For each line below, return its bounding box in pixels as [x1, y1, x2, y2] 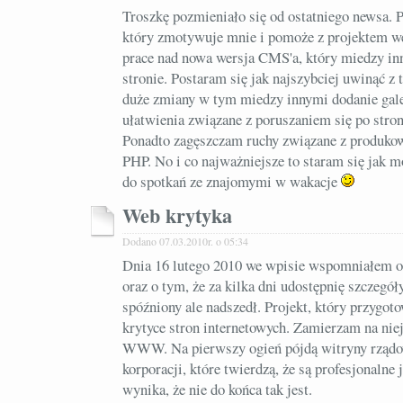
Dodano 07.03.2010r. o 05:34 [122, 234, 248, 248]
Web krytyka [122, 201, 232, 230]
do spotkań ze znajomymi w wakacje [122, 171, 341, 192]
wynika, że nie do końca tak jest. [122, 379, 312, 399]
